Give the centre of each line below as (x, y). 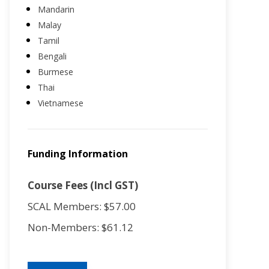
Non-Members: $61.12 (80, 227)
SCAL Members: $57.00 (82, 206)
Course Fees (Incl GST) (83, 185)
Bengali (52, 56)
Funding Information (78, 153)
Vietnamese (61, 103)
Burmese (56, 71)
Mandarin (56, 9)
